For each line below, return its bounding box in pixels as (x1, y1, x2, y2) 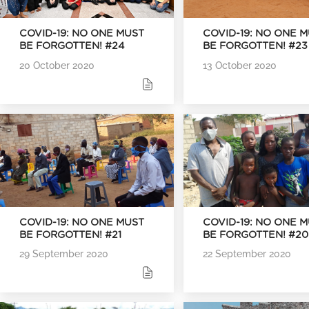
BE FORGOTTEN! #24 (19, 41, 125, 52)
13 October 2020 (203, 59, 277, 71)
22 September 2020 (203, 247, 292, 259)
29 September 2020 (19, 247, 108, 259)
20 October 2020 (19, 59, 94, 71)
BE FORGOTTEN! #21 (19, 229, 121, 240)
